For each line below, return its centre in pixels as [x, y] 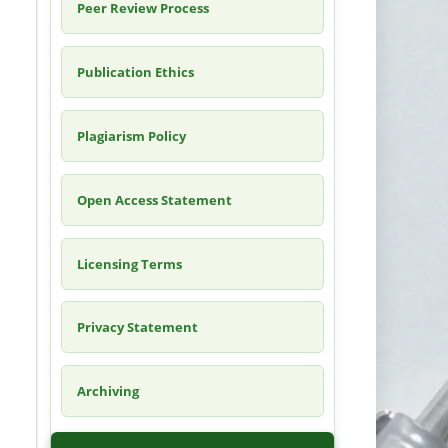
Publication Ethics [135, 71]
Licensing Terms [129, 263]
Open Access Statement [154, 199]
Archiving [107, 391]
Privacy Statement [137, 327]
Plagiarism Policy [131, 135]
